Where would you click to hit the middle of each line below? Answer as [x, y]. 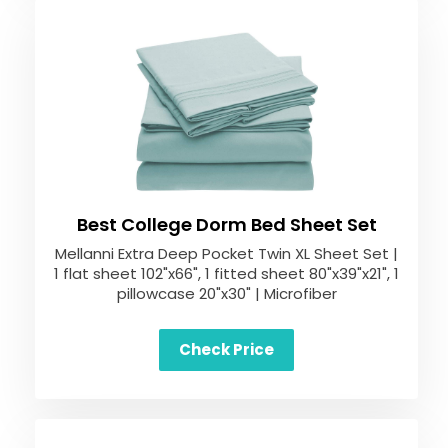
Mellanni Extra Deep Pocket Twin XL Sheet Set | [226, 253]
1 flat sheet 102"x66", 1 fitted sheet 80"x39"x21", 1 [226, 273]
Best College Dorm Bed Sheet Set [226, 224]
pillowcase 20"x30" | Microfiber [226, 293]
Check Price [226, 349]
